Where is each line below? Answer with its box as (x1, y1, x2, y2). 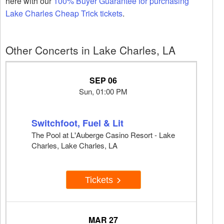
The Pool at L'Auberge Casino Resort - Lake (31, 129, 175, 140)
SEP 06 (89, 74, 117, 86)
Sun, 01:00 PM (79, 86, 127, 97)
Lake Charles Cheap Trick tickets (5, 7, 122, 19)
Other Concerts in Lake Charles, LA (5, 42, 175, 58)
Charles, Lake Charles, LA (31, 140, 117, 151)
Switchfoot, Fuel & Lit (31, 116, 123, 130)
